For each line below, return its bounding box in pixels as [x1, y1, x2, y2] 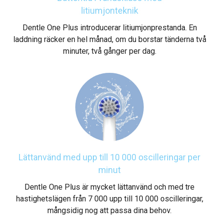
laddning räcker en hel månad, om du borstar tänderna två [13, 34, 206, 44]
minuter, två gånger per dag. [63, 46, 156, 56]
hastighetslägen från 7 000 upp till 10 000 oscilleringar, [16, 194, 203, 203]
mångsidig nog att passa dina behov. [47, 205, 172, 215]
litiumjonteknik [81, 5, 138, 16]
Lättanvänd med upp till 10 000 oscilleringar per [19, 152, 200, 162]
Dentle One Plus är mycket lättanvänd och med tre [24, 182, 195, 192]
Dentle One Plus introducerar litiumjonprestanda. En [22, 22, 197, 32]
